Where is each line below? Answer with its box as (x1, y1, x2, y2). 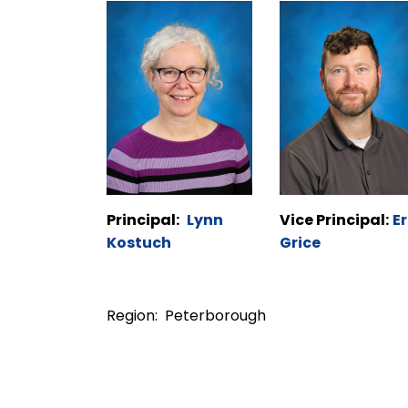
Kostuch (107, 232, 171, 254)
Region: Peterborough (107, 305, 266, 327)
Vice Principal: (280, 209, 389, 231)
